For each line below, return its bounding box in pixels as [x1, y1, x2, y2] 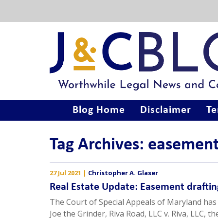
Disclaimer [140, 105, 191, 116]
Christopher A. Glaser [88, 168, 158, 178]
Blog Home [73, 105, 125, 116]
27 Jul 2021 [50, 168, 81, 178]
